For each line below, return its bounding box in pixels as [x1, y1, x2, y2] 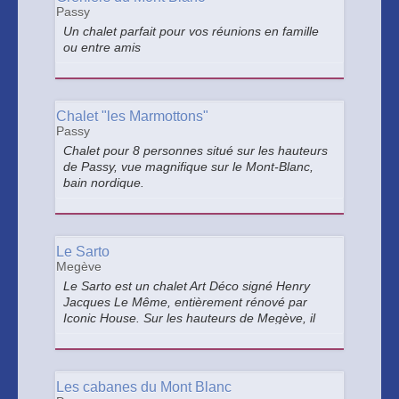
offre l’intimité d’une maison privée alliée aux [63, 327, 313, 341]
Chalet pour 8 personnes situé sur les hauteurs [63, 143, 328, 158]
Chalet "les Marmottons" [56, 109, 208, 124]
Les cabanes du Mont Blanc [56, 379, 232, 395]
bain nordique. [63, 175, 144, 190]
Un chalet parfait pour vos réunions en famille [63, 24, 319, 38]
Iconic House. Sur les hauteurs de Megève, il [63, 311, 315, 325]
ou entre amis [63, 40, 141, 54]
